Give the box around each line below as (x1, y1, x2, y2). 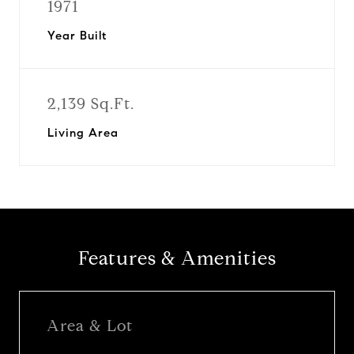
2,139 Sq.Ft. (47, 94, 134, 114)
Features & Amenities (77, 247, 277, 270)
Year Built (47, 28, 107, 43)
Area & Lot (47, 315, 133, 336)
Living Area (47, 126, 119, 140)
